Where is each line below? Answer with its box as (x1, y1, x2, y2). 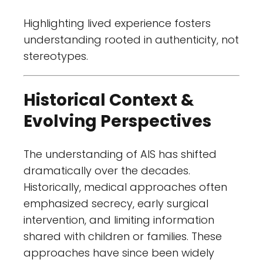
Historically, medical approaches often (23, 179, 227, 194)
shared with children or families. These (23, 228, 222, 244)
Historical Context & (23, 89, 194, 112)
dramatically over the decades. (23, 163, 190, 178)
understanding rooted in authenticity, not (23, 32, 239, 48)
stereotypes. (23, 49, 88, 64)
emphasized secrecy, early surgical (23, 195, 208, 211)
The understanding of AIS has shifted (23, 146, 217, 161)
